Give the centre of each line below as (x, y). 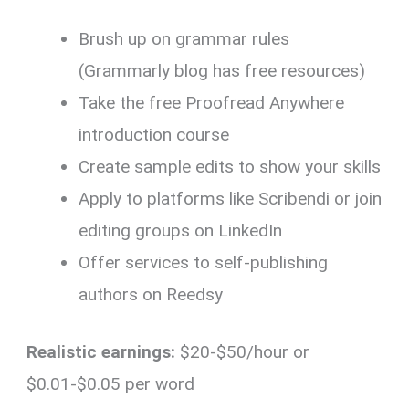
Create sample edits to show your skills (230, 166)
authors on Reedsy (151, 294)
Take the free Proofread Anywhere (212, 102)
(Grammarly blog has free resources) (222, 70)
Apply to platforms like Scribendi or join (231, 198)
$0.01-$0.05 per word (111, 384)
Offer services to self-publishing (204, 262)
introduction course (154, 134)
